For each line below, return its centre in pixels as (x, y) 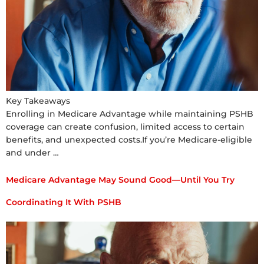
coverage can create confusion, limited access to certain (125, 126)
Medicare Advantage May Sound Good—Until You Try (120, 180)
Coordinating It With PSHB (64, 202)
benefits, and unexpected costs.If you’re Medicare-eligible (129, 139)
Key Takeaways (38, 100)
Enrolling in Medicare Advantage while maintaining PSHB (130, 113)
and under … (32, 152)
